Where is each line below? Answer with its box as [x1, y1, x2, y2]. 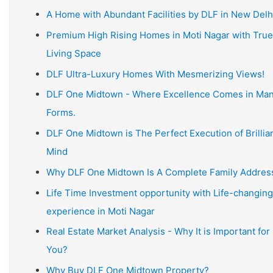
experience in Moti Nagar [46, 205, 155, 217]
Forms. [46, 107, 76, 119]
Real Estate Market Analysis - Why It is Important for [46, 225, 270, 238]
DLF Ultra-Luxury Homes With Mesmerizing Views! [46, 68, 264, 80]
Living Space [46, 47, 101, 59]
